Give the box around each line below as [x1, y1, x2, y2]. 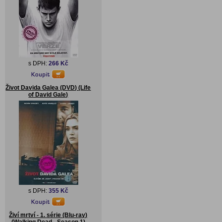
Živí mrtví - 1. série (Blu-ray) [9, 212, 88, 219]
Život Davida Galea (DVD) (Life [5, 84, 91, 91]
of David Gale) [28, 91, 68, 98]
